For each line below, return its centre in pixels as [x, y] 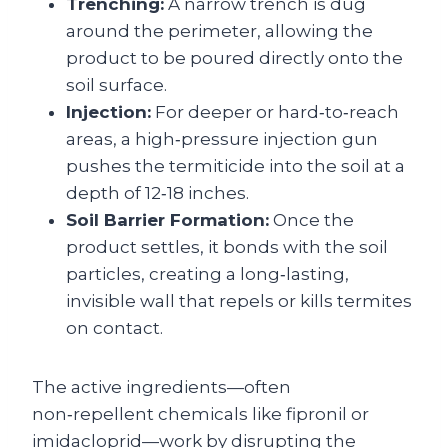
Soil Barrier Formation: [167, 220]
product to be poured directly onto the [234, 58]
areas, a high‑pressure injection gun [222, 139]
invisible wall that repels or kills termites [239, 301]
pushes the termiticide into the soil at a [235, 166]
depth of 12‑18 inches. [157, 193]
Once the [311, 220]
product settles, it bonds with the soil [227, 247]
